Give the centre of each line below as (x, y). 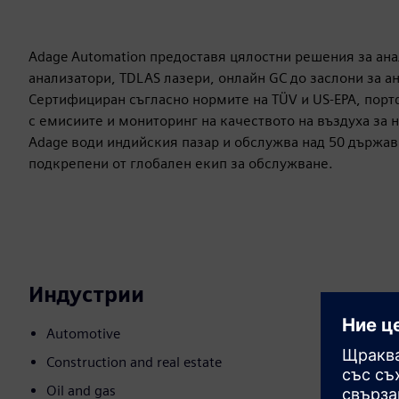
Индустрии (86, 295)
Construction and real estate (134, 362)
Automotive (83, 334)
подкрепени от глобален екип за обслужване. (181, 164)
